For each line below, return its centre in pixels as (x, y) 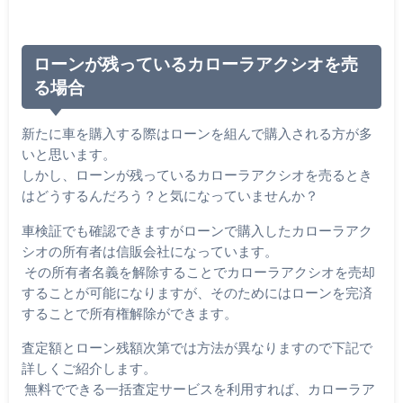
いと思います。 (68, 154)
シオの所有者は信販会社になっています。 (149, 251)
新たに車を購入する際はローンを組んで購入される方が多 (197, 134)
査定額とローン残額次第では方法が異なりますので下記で (197, 347)
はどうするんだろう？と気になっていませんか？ (170, 196)
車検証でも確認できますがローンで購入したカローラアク (197, 230)
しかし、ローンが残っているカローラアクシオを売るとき (197, 175)
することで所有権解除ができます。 (129, 313)
